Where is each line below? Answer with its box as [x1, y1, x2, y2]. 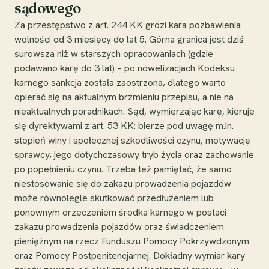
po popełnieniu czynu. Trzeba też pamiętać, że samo [14, 162, 232, 175]
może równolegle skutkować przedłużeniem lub [14, 191, 214, 204]
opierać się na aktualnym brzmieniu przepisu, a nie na [14, 90, 234, 103]
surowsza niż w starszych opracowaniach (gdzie [14, 47, 213, 60]
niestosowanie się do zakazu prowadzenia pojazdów [14, 177, 231, 190]
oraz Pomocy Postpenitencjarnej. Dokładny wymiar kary [14, 249, 245, 262]
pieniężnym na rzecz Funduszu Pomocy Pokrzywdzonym [14, 234, 249, 247]
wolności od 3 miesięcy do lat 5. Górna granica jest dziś [14, 32, 244, 46]
